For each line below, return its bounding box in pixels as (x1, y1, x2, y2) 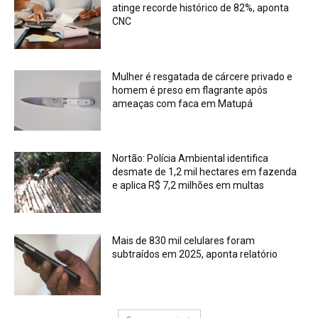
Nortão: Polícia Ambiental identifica (112, 153, 269, 165)
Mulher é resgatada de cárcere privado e (112, 70, 293, 82)
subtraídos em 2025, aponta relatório (112, 248, 278, 261)
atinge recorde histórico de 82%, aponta (112, 2, 290, 14)
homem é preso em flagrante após (112, 84, 268, 96)
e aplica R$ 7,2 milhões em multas (112, 180, 265, 192)
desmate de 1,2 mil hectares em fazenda (112, 166, 297, 178)
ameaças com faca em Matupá (112, 97, 253, 109)
